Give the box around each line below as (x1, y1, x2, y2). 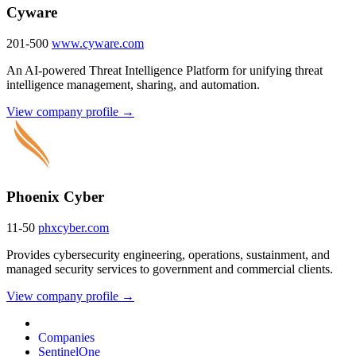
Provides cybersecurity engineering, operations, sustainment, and (6, 247, 330, 261)
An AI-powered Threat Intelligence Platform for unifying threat (6, 64, 323, 78)
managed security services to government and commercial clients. (6, 261, 333, 276)
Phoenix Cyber (6, 188, 104, 205)
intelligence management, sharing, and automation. (6, 78, 260, 92)
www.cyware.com (52, 37, 144, 51)
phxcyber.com (38, 220, 109, 234)
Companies (38, 330, 95, 344)
